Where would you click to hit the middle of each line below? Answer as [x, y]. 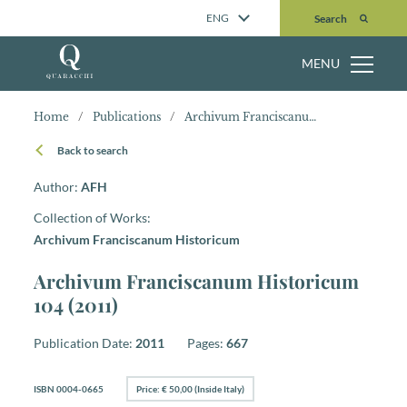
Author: [58, 187]
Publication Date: [84, 343]
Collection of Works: [93, 218]
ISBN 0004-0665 [69, 389]
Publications [127, 117]
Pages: [206, 343]
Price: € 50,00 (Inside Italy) [191, 389]
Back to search [92, 150]
